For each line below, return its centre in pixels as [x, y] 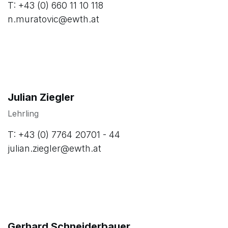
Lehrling [23, 113]
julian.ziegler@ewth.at [54, 148]
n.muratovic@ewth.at [53, 19]
